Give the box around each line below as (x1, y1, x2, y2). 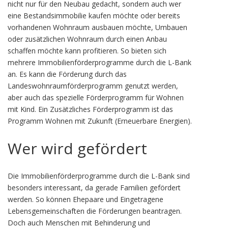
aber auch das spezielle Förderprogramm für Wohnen (8, 93, 184, 102)
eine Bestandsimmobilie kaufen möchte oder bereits (8, 11, 180, 20)
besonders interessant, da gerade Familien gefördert (8, 183, 181, 192)
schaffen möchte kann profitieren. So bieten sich (8, 46, 166, 55)
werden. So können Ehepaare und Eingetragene (8, 194, 163, 204)
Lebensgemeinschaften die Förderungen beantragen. (8, 206, 182, 216)
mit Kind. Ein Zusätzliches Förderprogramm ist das (8, 104, 173, 114)
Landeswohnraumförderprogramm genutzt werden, (8, 81, 178, 91)
